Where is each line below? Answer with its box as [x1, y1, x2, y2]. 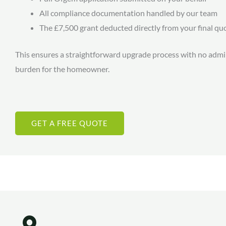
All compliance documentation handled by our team [39, 8, 217, 18]
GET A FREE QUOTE [31, 119, 108, 128]
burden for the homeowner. [15, 64, 109, 74]
